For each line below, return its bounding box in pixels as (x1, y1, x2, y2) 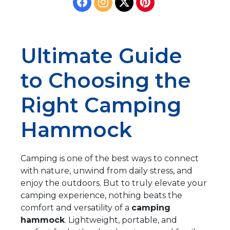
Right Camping (21, 92, 181, 118)
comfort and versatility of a (21, 202, 131, 213)
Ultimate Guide (21, 43, 182, 68)
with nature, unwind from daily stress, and (21, 165, 193, 176)
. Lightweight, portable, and (65, 215, 177, 225)
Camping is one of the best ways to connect (21, 153, 199, 163)
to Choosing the (21, 67, 191, 93)
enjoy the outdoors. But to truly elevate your (21, 178, 207, 188)
